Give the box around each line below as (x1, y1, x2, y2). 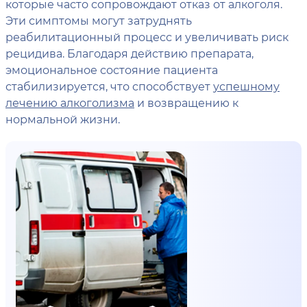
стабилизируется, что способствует (5, 79, 213, 93)
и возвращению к (134, 95, 238, 110)
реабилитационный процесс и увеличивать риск (5, 29, 288, 44)
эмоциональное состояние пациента (5, 62, 218, 77)
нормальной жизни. (5, 112, 120, 126)
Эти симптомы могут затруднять (5, 13, 192, 27)
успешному (213, 79, 280, 93)
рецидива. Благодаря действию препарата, (5, 46, 254, 60)
